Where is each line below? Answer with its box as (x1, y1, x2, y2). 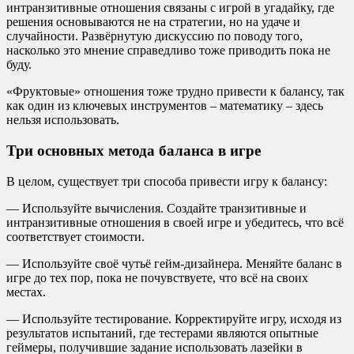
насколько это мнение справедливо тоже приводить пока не (6, 43, 330, 58)
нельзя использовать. (6, 113, 119, 127)
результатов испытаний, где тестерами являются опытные (6, 326, 318, 340)
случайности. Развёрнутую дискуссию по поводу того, (6, 29, 303, 43)
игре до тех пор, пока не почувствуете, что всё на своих (6, 270, 308, 284)
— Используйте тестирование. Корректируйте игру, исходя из (6, 311, 341, 326)
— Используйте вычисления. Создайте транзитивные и (6, 201, 307, 215)
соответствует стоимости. (6, 229, 145, 243)
